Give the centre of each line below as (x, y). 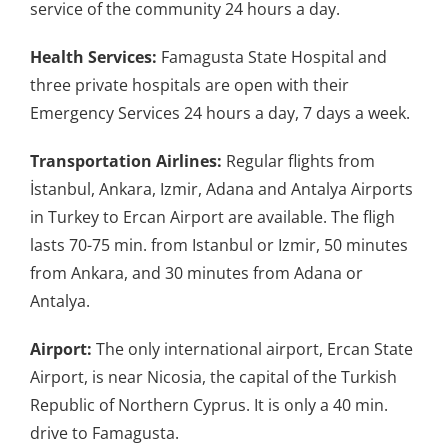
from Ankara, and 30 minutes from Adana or (196, 272)
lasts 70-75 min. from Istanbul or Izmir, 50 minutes (219, 244)
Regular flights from (298, 160)
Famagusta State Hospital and (272, 56)
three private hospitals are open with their (189, 84)
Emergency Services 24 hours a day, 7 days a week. (220, 112)
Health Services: (93, 56)
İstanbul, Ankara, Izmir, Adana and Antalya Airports (221, 188)
